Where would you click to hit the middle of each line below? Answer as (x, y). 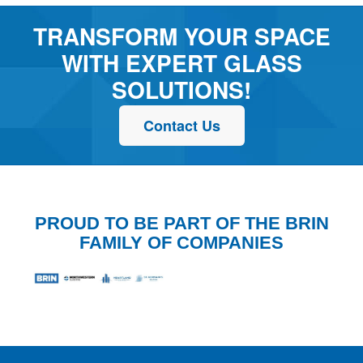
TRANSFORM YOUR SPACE (181, 36)
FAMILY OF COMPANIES (181, 243)
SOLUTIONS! (181, 90)
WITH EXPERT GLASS (181, 63)
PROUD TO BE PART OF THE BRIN (181, 224)
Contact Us (181, 126)
